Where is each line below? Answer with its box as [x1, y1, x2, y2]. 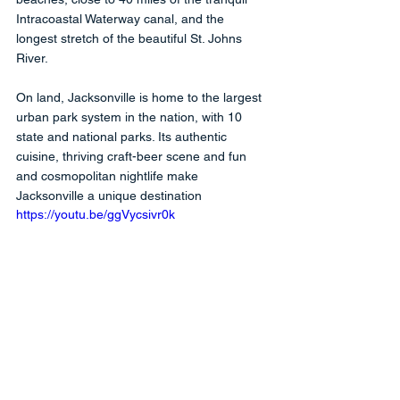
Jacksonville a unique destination [16, 187, 202, 203]
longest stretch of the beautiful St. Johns [16, 30, 246, 46]
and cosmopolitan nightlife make [16, 168, 202, 183]
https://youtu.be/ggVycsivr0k [16, 206, 175, 221]
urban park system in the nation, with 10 [16, 109, 246, 124]
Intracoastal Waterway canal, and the [16, 11, 228, 26]
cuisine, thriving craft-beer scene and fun [16, 148, 250, 163]
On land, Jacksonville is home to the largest [16, 89, 265, 104]
